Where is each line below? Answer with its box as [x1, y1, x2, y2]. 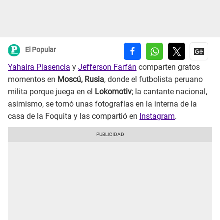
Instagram [139, 111, 175, 121]
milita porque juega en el [8, 87, 95, 97]
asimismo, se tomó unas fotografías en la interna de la [8, 99, 197, 109]
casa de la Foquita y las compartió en [8, 111, 139, 121]
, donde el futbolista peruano [104, 75, 203, 84]
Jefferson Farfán [78, 62, 137, 72]
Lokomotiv [95, 87, 132, 97]
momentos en [8, 75, 55, 84]
